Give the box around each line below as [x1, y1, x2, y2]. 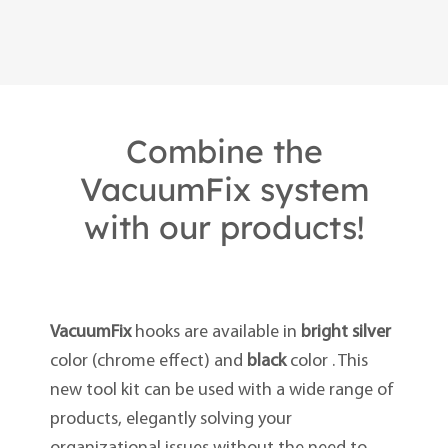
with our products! [83, 206, 365, 247]
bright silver [300, 323, 391, 343]
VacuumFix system [79, 168, 369, 209]
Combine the [125, 130, 323, 171]
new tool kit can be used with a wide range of [49, 381, 394, 401]
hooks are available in [130, 323, 301, 343]
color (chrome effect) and [49, 352, 247, 372]
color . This [285, 352, 368, 372]
